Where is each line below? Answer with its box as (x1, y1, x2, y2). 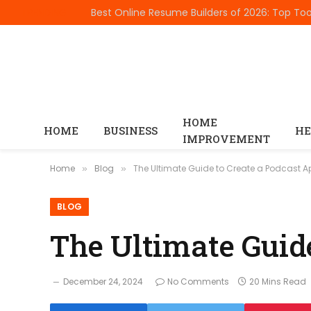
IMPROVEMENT (183, 132, 270, 146)
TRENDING (21, 5, 67, 19)
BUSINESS (103, 124, 158, 137)
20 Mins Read (249, 276, 306, 287)
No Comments (167, 276, 229, 287)
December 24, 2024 (63, 276, 143, 287)
